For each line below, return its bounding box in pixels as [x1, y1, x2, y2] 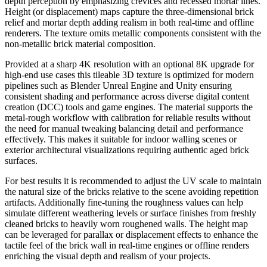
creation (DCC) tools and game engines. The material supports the [5, 101, 253, 112]
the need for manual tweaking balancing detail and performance [5, 123, 243, 133]
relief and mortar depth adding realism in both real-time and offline [5, 17, 254, 27]
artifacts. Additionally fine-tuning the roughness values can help [5, 197, 243, 207]
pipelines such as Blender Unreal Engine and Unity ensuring [5, 80, 232, 91]
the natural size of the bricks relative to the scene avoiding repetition [5, 186, 259, 197]
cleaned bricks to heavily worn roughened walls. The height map [5, 218, 248, 229]
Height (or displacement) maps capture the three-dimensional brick [5, 6, 254, 17]
